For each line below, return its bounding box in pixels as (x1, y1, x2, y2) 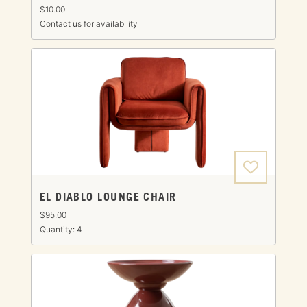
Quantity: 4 (39, 223, 82, 234)
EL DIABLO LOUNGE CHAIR (39, 192, 177, 203)
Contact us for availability (39, 18, 138, 29)
